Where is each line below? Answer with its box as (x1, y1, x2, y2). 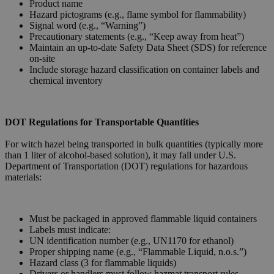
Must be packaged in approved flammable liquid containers (29, 213, 257, 224)
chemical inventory (29, 75, 103, 86)
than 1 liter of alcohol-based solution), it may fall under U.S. (5, 150, 236, 161)
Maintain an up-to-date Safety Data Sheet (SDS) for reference (29, 42, 267, 53)
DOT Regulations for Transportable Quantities (5, 117, 199, 128)
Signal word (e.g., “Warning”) (29, 20, 146, 31)
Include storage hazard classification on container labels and (29, 64, 259, 75)
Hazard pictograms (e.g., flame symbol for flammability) (29, 9, 246, 20)
